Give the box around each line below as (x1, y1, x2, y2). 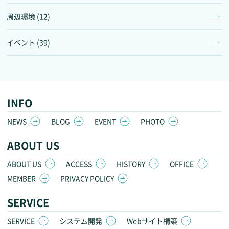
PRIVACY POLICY (60, 173, 114, 184)
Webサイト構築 (127, 215, 177, 226)
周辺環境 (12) (7, 11, 51, 21)
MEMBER (7, 173, 36, 184)
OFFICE (170, 158, 194, 169)
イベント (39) (7, 37, 51, 48)
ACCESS (66, 158, 92, 169)
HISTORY (117, 158, 145, 169)
